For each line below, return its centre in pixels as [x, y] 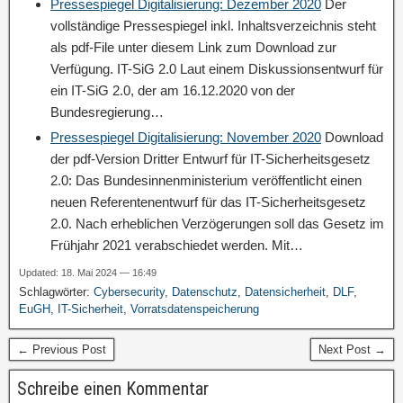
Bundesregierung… [107, 112]
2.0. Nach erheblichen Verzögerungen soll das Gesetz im [217, 224]
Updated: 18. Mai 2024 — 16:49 [88, 273]
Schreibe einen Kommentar [113, 389]
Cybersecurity [129, 292]
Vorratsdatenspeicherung [195, 309]
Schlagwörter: [56, 292]
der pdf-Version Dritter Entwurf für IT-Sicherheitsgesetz [210, 159]
